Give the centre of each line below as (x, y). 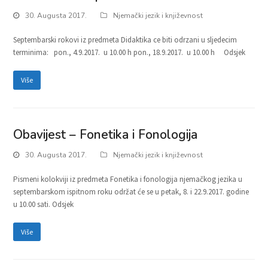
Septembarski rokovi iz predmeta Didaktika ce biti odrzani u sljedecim (125, 39)
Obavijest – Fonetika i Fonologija (106, 134)
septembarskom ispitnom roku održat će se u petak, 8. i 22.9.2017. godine (131, 191)
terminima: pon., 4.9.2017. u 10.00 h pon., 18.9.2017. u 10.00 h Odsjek (130, 52)
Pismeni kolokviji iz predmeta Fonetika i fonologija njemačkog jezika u (128, 179)
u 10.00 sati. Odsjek (44, 204)
